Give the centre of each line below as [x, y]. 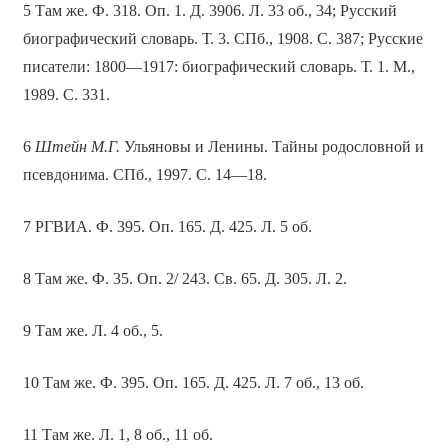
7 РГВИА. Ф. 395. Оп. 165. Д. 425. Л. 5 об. [167, 227]
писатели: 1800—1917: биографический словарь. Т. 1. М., [218, 67]
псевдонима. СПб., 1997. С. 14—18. [144, 175]
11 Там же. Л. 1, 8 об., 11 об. [117, 435]
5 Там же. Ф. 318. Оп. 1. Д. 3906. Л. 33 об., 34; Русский [209, 11]
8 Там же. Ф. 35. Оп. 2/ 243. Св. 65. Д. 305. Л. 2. [184, 279]
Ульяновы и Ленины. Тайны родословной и [271, 147]
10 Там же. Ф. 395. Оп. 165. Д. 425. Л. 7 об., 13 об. [193, 383]
